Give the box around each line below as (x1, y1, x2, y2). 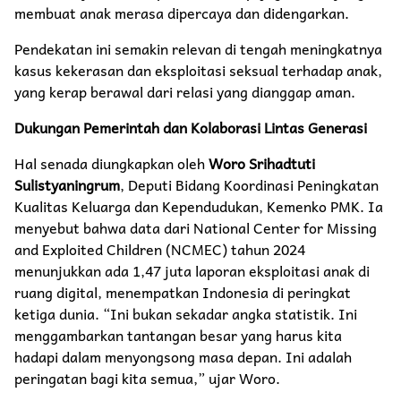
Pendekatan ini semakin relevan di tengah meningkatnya (14, 37, 382, 61)
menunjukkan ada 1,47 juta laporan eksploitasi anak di (14, 259, 370, 283)
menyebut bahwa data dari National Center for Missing (14, 216, 377, 240)
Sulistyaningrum (14, 173, 120, 197)
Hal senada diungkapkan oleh (14, 151, 209, 175)
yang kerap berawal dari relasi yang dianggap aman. (14, 80, 355, 104)
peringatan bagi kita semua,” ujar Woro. (14, 366, 280, 390)
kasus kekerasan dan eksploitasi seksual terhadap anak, (14, 58, 382, 82)
